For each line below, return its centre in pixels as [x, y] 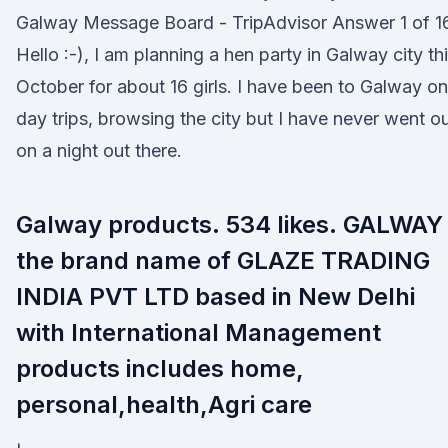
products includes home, [160, 368]
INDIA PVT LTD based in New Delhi [215, 296]
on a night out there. [99, 150]
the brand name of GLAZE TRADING [223, 260]
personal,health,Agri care [164, 404]
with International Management [198, 332]
